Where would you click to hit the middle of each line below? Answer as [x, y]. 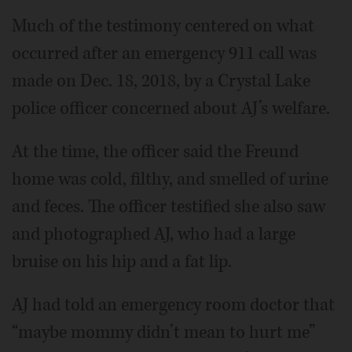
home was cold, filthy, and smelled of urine [170, 179]
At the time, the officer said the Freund [155, 151]
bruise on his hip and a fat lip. [122, 261]
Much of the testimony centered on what [163, 26]
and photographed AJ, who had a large [154, 234]
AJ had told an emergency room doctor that [173, 304]
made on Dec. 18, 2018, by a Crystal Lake [161, 81]
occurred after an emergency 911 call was [164, 53]
